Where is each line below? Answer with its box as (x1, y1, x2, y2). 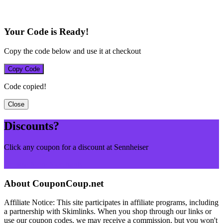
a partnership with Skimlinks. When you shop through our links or (4, 207, 212, 216)
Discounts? (4, 119, 59, 132)
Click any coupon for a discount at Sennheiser (4, 142, 148, 151)
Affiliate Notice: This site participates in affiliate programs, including (4, 198, 219, 207)
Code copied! (4, 82, 46, 91)
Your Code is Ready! (4, 26, 89, 37)
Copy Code (8, 65, 40, 73)
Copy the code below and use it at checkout (4, 46, 141, 55)
